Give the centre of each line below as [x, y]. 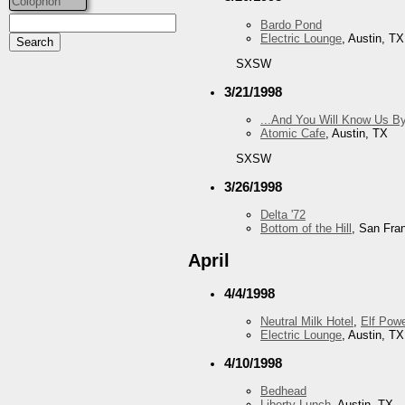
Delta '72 [283, 215]
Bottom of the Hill [306, 229]
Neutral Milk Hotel [307, 321]
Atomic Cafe [293, 133]
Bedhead [283, 391]
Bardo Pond [291, 24]
